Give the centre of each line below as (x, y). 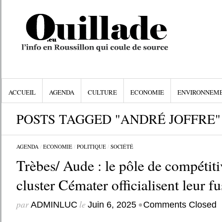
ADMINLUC (54, 205)
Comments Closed (180, 205)
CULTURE (102, 92)
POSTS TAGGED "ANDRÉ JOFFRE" (118, 119)
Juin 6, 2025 (112, 205)
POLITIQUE (91, 146)
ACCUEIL (22, 92)
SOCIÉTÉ (122, 146)
